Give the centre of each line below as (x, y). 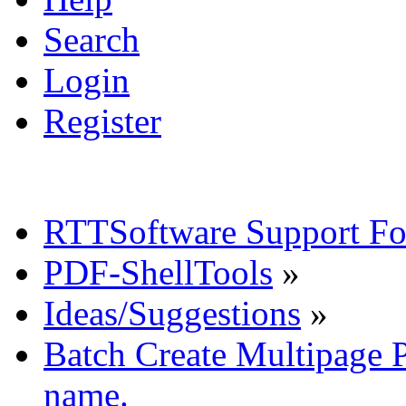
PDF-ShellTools (158, 272)
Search (92, 39)
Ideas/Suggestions (172, 313)
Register (102, 121)
